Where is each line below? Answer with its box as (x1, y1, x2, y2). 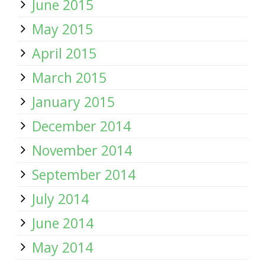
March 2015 (32, 68, 106, 87)
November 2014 (32, 141, 132, 160)
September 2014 (32, 165, 135, 184)
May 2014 (32, 238, 93, 257)
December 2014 (32, 117, 131, 135)
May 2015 (32, 20, 93, 38)
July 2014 (32, 189, 89, 208)
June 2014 (32, 214, 93, 232)
